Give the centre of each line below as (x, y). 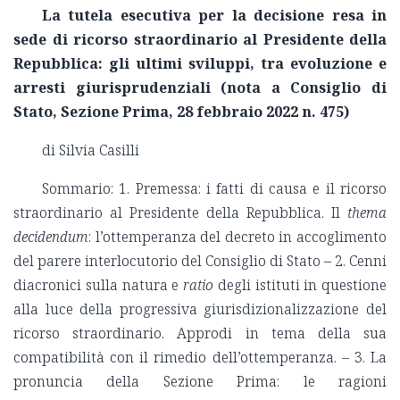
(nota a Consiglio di (304, 88)
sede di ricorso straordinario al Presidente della (200, 40)
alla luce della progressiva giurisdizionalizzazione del (200, 309)
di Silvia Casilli (91, 150)
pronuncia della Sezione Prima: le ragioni (200, 382)
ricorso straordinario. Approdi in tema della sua (200, 333)
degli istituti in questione (300, 285)
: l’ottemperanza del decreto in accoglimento (237, 237)
